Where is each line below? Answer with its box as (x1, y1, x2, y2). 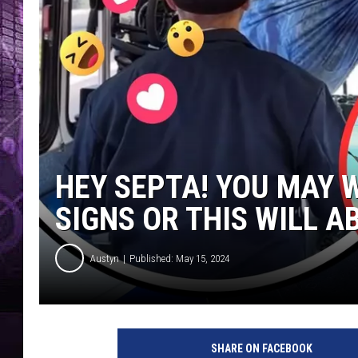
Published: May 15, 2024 (129, 252, 229, 265)
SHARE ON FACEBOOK (210, 342, 312, 356)
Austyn (90, 252, 119, 265)
